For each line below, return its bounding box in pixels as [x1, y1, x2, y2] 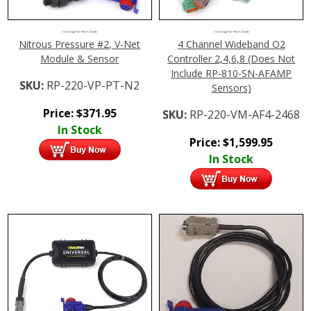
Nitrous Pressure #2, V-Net [19, 37, 141, 51]
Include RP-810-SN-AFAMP [171, 67, 292, 81]
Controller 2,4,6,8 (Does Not [167, 52, 296, 66]
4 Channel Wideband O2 [177, 37, 285, 51]
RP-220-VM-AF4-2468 [190, 107, 301, 123]
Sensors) [211, 81, 251, 95]
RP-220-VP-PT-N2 [47, 78, 140, 94]
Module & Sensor [40, 52, 119, 66]
